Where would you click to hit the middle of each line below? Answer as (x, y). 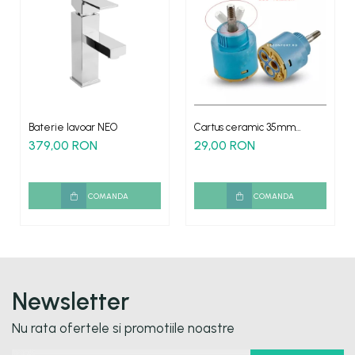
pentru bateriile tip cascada (259, 139)
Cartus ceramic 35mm (245, 128)
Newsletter (71, 302)
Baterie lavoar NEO (73, 128)
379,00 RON (63, 146)
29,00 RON (225, 146)
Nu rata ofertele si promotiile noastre (123, 328)
